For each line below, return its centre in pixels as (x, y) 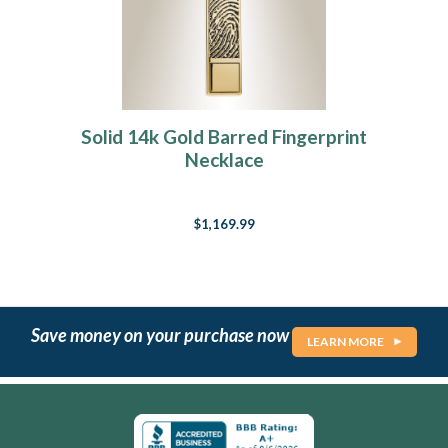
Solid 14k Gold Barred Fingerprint (224, 137)
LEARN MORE (345, 342)
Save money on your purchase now (161, 334)
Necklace (224, 160)
